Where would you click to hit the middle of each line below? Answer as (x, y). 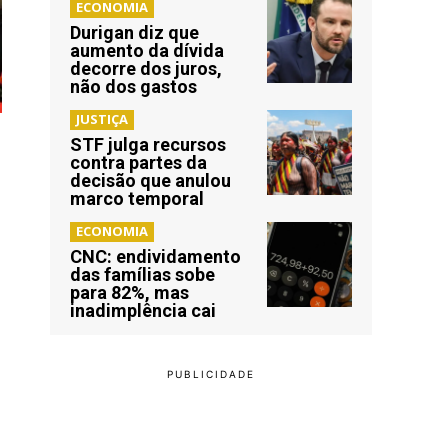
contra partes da (138, 162)
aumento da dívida (147, 50)
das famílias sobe (142, 274)
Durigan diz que (134, 32)
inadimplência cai (143, 310)
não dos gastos (133, 86)
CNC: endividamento (155, 256)
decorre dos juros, (146, 68)
